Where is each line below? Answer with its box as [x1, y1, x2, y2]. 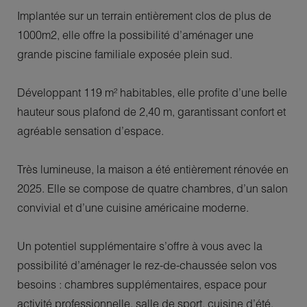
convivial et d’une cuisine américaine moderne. [17, 200, 249, 214]
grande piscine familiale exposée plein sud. [17, 47, 232, 61]
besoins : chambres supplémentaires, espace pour [17, 277, 267, 291]
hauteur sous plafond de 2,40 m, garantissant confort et [17, 104, 286, 119]
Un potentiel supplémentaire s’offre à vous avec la [17, 238, 262, 253]
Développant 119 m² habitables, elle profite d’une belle [17, 85, 287, 99]
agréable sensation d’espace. [17, 123, 164, 138]
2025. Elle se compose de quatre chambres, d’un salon [17, 181, 288, 195]
